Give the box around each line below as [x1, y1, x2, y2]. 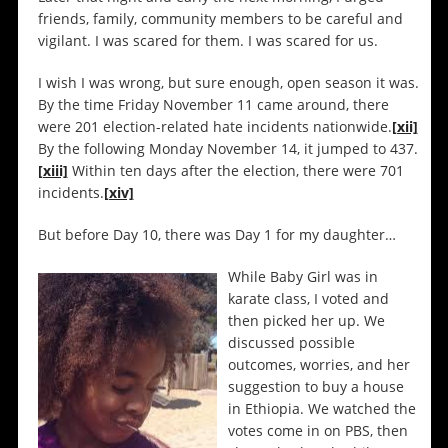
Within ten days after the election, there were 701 [67, 161, 404, 181]
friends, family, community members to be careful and [37, 9, 403, 29]
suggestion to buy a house [228, 377, 405, 397]
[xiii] [37, 161, 68, 181]
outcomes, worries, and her [228, 355, 411, 375]
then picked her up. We [228, 311, 386, 331]
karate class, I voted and [228, 289, 390, 309]
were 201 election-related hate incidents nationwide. [37, 117, 392, 137]
